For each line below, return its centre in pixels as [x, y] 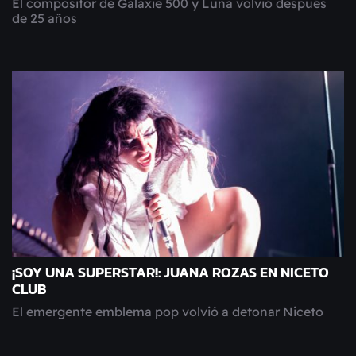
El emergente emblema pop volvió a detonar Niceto [168, 311]
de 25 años [44, 18]
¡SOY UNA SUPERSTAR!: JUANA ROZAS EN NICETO [170, 272]
